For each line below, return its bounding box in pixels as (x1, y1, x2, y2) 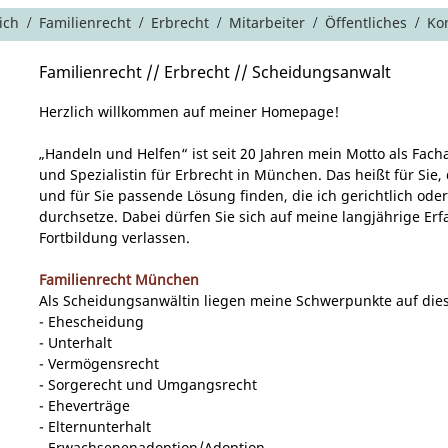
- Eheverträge (39, 396, 130, 416)
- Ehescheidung (39, 312, 144, 332)
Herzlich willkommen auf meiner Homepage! (39, 102, 339, 122)
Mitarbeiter (229, 13, 305, 33)
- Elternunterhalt (39, 417, 151, 437)
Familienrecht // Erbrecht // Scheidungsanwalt (39, 61, 391, 84)
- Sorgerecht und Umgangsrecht (39, 375, 257, 395)
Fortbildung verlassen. (39, 228, 190, 248)
